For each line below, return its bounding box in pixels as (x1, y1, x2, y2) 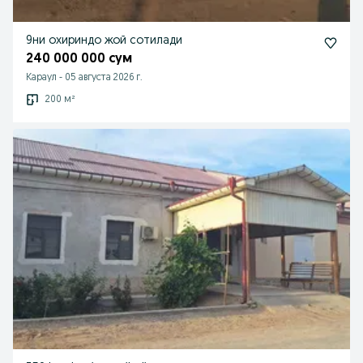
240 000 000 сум (26, 53, 132, 66)
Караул (26, 73, 57, 83)
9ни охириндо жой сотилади (26, 35, 182, 47)
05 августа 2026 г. (65, 73, 143, 83)
